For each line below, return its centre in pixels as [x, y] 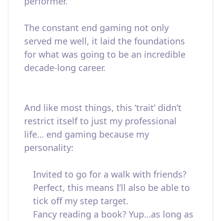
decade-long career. [65, 68]
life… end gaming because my [87, 134]
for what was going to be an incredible [105, 54]
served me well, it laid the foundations [105, 41]
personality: [49, 147]
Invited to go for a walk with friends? [110, 174]
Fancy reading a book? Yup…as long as [113, 214]
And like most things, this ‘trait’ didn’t [103, 108]
